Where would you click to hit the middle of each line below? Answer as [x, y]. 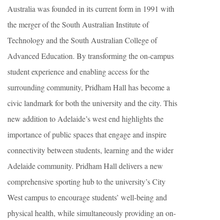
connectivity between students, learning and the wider [90, 150]
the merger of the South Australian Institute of [78, 24]
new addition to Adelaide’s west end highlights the [85, 118]
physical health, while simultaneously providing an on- [92, 213]
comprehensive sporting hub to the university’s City [86, 181]
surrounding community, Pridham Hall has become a [89, 87]
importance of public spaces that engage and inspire [87, 134]
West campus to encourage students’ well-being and [87, 197]
